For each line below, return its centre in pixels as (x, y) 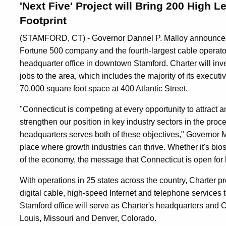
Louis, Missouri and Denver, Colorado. (88, 218)
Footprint (43, 20)
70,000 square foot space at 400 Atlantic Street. (104, 88)
